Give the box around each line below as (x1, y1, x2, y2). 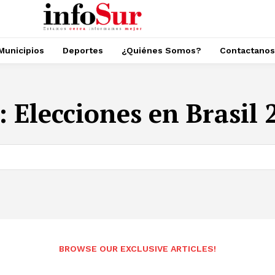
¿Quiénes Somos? (122, 45, 201, 55)
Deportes (63, 45, 103, 55)
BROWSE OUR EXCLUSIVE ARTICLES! (59, 243, 216, 254)
